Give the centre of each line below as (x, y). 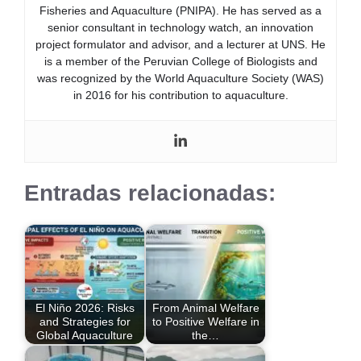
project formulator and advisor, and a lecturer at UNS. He (180, 44)
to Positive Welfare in (205, 321)
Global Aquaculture (85, 335)
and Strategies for (85, 321)
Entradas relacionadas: (150, 193)
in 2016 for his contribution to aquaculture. (180, 95)
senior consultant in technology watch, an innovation (180, 27)
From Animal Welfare (205, 307)
